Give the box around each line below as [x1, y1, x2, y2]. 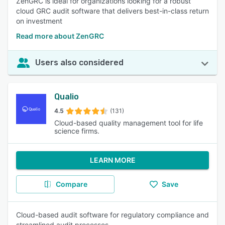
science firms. [54, 127, 99, 135]
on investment [16, 17, 62, 25]
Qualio [54, 92, 79, 101]
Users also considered [35, 58, 124, 67]
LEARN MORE [89, 156, 136, 164]
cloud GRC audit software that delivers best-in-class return [16, 7, 209, 15]
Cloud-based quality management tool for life [54, 119, 203, 127]
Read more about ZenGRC [16, 32, 104, 40]
